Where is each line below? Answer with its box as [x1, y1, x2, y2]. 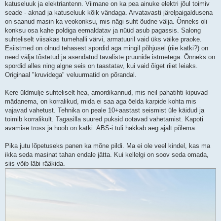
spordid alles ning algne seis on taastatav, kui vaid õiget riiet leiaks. [5, 62, 198, 70]
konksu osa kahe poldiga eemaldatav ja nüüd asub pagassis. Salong [5, 27, 201, 35]
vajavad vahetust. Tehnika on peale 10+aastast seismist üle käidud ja [5, 107, 204, 114]
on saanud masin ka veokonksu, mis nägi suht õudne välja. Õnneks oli [5, 18, 207, 26]
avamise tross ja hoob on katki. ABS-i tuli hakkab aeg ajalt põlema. [5, 124, 197, 132]
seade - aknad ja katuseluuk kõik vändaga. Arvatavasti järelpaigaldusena [5, 9, 213, 17]
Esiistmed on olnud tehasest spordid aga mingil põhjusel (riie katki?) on [5, 44, 208, 52]
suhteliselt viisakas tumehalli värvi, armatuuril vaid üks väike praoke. [5, 36, 202, 43]
